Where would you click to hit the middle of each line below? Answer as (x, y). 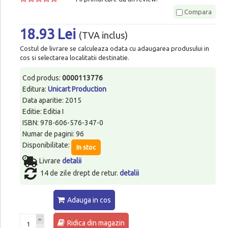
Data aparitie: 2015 (52, 100)
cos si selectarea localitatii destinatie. (74, 57)
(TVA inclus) (103, 35)
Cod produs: (42, 78)
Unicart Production (77, 89)
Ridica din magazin (96, 223)
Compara (197, 11)
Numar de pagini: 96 (53, 134)
